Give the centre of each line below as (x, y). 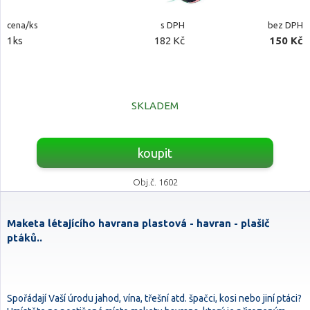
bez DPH (285, 25)
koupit (155, 153)
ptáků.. (25, 238)
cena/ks (22, 25)
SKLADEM (155, 106)
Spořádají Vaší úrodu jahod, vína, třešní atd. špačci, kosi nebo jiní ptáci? (154, 298)
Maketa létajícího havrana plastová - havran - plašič (138, 223)
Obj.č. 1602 (155, 182)
